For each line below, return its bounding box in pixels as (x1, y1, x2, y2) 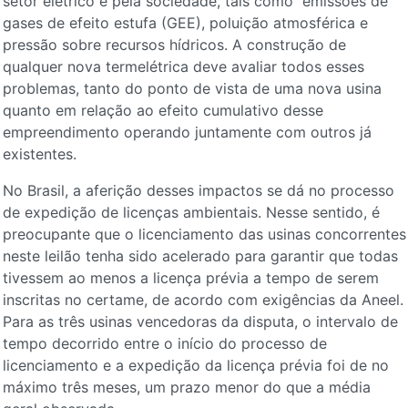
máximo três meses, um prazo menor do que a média (2, 378, 371, 396)
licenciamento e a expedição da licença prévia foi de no (2, 356, 389, 374)
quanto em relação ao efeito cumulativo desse (2, 101, 323, 119)
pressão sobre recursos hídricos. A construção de (2, 36, 346, 54)
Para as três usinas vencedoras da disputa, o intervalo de (2, 312, 398, 331)
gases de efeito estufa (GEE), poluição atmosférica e (2, 14, 368, 32)
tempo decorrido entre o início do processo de (2, 334, 327, 352)
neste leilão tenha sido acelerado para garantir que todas (2, 247, 398, 265)
